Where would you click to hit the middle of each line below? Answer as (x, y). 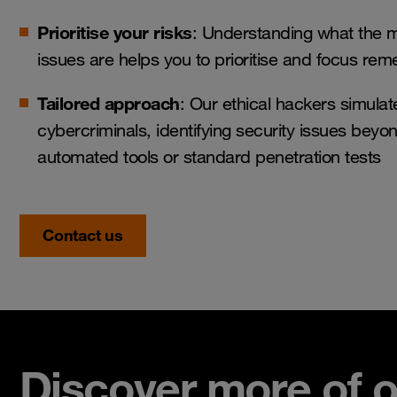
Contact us (83, 235)
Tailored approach (109, 103)
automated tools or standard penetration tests (209, 157)
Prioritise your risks (115, 32)
